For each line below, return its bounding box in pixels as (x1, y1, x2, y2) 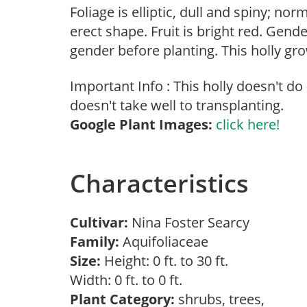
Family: (70, 232, 119, 251)
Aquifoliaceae (119, 232, 215, 251)
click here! (216, 115, 280, 134)
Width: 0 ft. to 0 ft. (70, 271, 189, 289)
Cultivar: (70, 213, 132, 232)
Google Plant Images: (70, 115, 212, 134)
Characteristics (70, 167, 249, 200)
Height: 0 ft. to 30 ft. (101, 251, 228, 270)
